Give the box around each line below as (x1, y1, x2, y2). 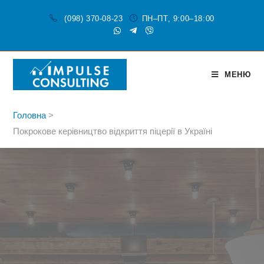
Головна (13, 110, 47, 120)
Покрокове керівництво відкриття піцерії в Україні (13, 126, 213, 136)
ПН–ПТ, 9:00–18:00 (141, 14, 214, 23)
